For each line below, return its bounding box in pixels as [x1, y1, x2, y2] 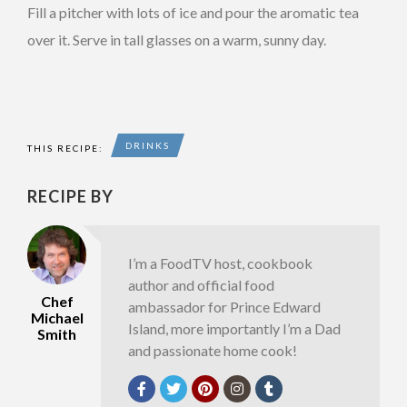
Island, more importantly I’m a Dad [127, 320, 341, 337]
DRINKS [125, 140, 170, 151]
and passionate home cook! [127, 342, 297, 359]
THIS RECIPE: [27, 143, 104, 154]
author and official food [127, 276, 274, 293]
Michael [30, 309, 84, 327]
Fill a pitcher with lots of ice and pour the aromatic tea [27, 4, 359, 21]
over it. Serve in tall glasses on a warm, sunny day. [27, 31, 326, 48]
